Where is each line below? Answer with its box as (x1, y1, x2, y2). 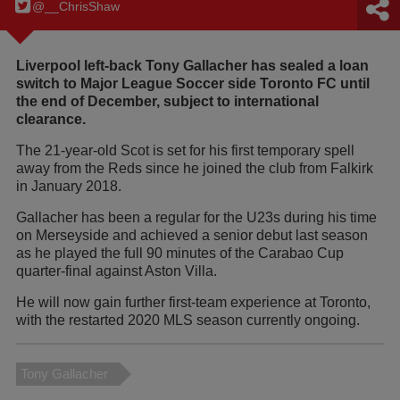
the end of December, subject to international (16, 94, 319, 110)
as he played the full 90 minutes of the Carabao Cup (16, 246, 344, 262)
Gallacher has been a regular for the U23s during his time (16, 210, 377, 226)
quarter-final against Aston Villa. (16, 263, 217, 279)
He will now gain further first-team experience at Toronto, (16, 295, 371, 311)
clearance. (16, 112, 86, 128)
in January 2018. (16, 179, 121, 195)
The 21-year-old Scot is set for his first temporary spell (16, 143, 354, 159)
